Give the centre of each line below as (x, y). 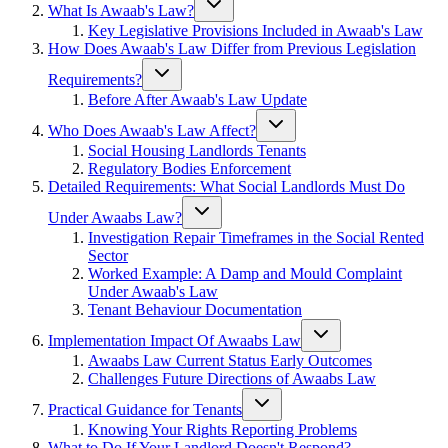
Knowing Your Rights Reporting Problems (222, 429)
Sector (108, 255)
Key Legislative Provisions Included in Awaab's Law (255, 30)
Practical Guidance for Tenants (145, 409)
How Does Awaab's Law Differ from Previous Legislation (232, 48)
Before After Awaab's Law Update (197, 99)
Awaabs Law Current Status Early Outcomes (230, 360)
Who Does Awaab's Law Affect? (152, 130)
